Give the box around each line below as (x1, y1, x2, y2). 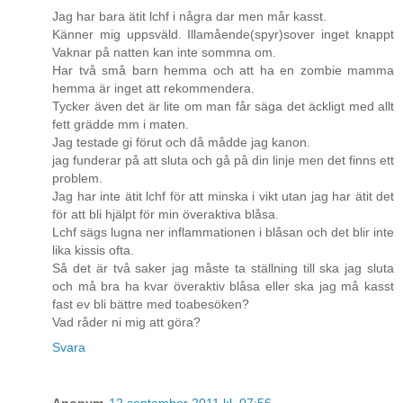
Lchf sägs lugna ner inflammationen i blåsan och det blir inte (52, 225, 394, 240)
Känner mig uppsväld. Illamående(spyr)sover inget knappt (52, 27, 394, 42)
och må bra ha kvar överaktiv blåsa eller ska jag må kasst (52, 279, 394, 294)
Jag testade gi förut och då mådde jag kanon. (52, 135, 310, 150)
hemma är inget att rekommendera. (52, 81, 255, 96)
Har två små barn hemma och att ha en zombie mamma (52, 63, 394, 78)
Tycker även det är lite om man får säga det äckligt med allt (52, 99, 394, 114)
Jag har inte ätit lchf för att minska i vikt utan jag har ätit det (52, 189, 394, 204)
